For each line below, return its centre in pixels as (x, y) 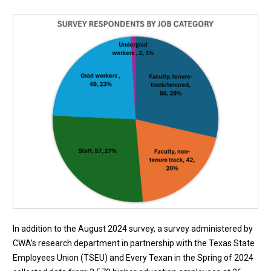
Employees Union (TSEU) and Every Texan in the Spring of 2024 (133, 258)
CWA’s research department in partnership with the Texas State (134, 243)
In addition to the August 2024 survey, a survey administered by (133, 229)
